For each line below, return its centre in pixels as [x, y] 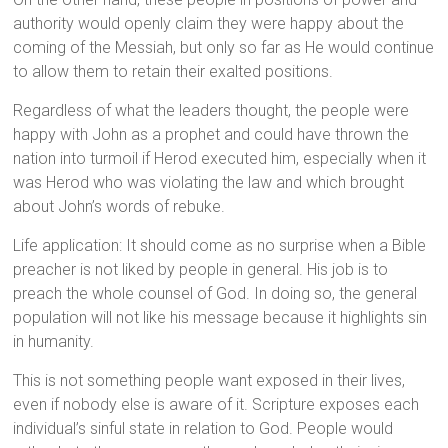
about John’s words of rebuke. [119, 207]
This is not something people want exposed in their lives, [209, 381]
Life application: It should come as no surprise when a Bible [220, 246]
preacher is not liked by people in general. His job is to [201, 270]
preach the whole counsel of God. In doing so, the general [215, 294]
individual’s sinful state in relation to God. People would [203, 429]
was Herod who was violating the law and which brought [209, 183]
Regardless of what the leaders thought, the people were [211, 111]
